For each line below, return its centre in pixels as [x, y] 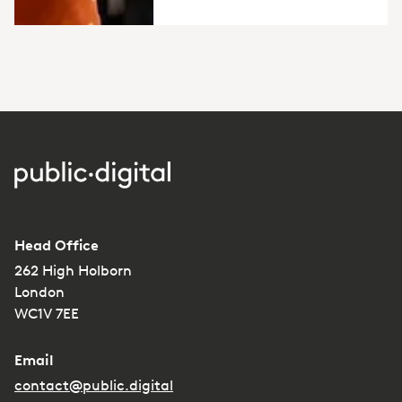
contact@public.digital [94, 385]
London [39, 292]
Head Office [57, 245]
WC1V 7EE [47, 314]
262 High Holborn [73, 271]
